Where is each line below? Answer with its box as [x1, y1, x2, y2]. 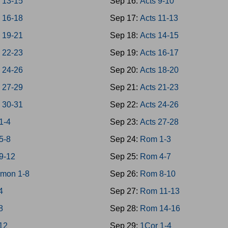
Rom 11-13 [139, 187, 180, 195]
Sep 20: [109, 66, 140, 74]
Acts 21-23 [139, 83, 179, 92]
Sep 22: [109, 100, 140, 109]
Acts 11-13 [139, 14, 178, 22]
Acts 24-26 [139, 100, 179, 109]
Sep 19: [109, 48, 140, 57]
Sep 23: [109, 118, 140, 126]
